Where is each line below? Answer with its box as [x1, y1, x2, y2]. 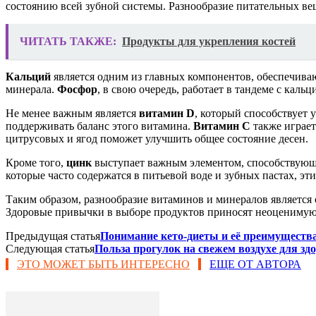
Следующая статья [6, 243, 95, 255]
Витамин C [193, 120, 250, 133]
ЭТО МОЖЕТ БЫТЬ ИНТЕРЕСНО [17, 258, 190, 271]
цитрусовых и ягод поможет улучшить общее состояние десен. [6, 133, 308, 145]
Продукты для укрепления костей [122, 35, 296, 48]
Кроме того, [6, 157, 66, 169]
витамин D [139, 107, 195, 120]
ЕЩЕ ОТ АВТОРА [209, 258, 301, 271]
